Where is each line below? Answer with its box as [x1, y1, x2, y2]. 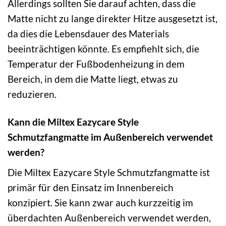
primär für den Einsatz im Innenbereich [8, 181, 174, 193]
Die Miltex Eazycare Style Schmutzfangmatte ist [8, 166, 210, 178]
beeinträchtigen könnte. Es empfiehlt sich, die [8, 43, 199, 55]
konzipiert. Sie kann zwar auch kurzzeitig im [8, 196, 193, 208]
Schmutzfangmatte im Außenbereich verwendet [8, 131, 213, 143]
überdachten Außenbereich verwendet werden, [8, 211, 211, 223]
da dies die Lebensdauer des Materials [8, 28, 169, 40]
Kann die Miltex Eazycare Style [8, 116, 139, 128]
